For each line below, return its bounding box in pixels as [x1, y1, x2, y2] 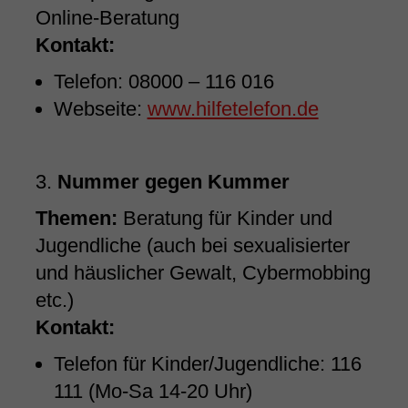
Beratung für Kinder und [117, 207, 332, 230]
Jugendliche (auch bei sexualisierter [35, 234, 350, 258]
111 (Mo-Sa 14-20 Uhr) [53, 380, 252, 403]
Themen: [35, 207, 117, 230]
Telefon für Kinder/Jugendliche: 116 [53, 352, 362, 376]
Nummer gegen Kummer [56, 170, 290, 194]
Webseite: [53, 97, 148, 121]
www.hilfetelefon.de [147, 97, 319, 121]
